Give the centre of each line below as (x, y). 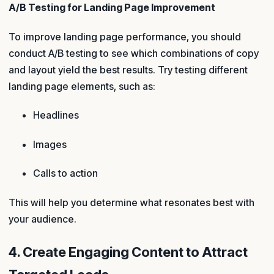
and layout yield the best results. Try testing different (128, 69)
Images (50, 144)
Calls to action (65, 173)
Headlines (56, 115)
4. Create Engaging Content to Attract (128, 252)
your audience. (47, 219)
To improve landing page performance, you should (125, 36)
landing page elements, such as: (82, 86)
